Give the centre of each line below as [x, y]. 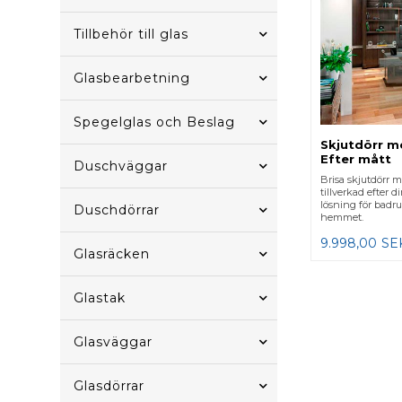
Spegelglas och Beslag [155, 122]
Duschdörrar [117, 210]
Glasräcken [112, 254]
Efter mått [355, 158]
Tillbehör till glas [131, 34]
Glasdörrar [109, 386]
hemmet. [341, 217]
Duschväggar [121, 166]
